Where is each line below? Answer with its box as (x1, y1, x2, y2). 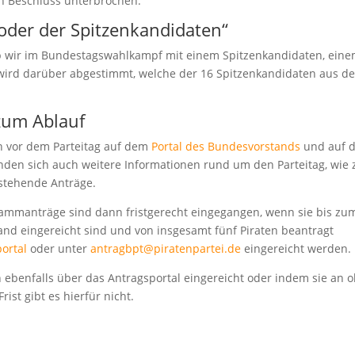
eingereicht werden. (241, 241, 352, 256)
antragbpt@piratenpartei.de (90, 241, 242, 256)
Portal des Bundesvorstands (151, 139, 301, 154)
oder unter (27, 241, 91, 256)
